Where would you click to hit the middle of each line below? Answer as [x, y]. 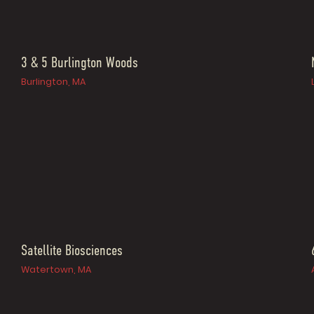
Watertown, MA [56, 270]
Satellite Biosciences [72, 252]
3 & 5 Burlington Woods [80, 64]
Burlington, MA [54, 82]
